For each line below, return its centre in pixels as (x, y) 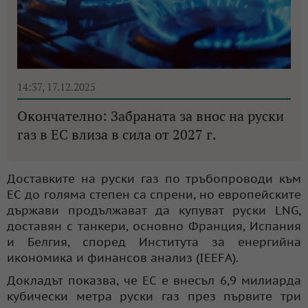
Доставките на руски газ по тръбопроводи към (154, 178)
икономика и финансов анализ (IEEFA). (123, 257)
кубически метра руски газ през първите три (154, 296)
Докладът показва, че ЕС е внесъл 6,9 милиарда (154, 280)
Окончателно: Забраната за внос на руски (151, 115)
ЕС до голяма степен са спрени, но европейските (154, 194)
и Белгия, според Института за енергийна (154, 242)
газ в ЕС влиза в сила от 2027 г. (117, 134)
